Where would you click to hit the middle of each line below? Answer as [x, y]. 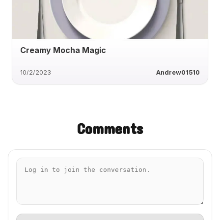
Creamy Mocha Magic [63, 50]
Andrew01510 [178, 72]
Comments [110, 129]
